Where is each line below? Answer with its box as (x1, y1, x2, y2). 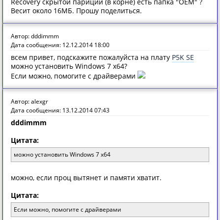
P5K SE (172, 53, 194, 62)
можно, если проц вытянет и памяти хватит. (11, 173, 162, 182)
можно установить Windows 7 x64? (11, 61, 127, 71)
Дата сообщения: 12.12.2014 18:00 (11, 41, 110, 49)
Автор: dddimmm (11, 32, 59, 40)
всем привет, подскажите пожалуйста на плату (11, 53, 172, 62)
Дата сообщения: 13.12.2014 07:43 (11, 106, 110, 114)
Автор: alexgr (11, 97, 48, 106)
